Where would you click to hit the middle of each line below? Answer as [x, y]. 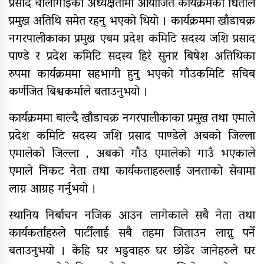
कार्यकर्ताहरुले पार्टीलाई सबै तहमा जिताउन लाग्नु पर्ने [132, 234]
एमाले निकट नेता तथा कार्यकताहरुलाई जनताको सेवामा [132, 172]
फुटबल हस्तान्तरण [125, 167]
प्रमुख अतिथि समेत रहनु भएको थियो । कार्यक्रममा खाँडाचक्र [132, 22]
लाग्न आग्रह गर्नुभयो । [52, 190]
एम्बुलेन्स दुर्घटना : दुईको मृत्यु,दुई [158, 42]
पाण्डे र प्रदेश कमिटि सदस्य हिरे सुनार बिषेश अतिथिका [132, 57]
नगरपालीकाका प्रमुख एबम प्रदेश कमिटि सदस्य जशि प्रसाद [132, 40]
